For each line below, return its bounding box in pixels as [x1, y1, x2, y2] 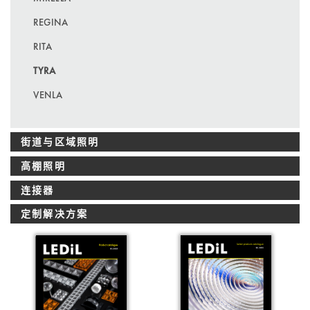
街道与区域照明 [21, 136, 100, 149]
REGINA [33, 15, 69, 28]
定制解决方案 [21, 208, 89, 221]
